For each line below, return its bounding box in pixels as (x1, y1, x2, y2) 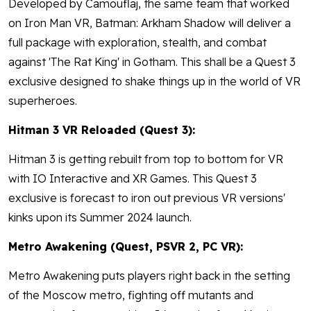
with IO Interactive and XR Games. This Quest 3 (8, 171, 257, 186)
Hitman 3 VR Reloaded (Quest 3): (8, 123, 199, 137)
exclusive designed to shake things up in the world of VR (8, 74, 301, 89)
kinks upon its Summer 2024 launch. (8, 210, 192, 225)
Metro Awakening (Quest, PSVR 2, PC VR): (8, 239, 246, 254)
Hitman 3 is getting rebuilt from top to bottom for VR (8, 152, 283, 167)
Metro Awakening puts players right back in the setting (8, 269, 290, 283)
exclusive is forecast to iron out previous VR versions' (8, 191, 285, 205)
